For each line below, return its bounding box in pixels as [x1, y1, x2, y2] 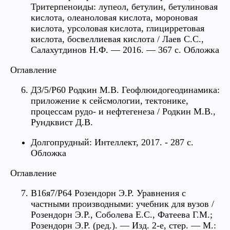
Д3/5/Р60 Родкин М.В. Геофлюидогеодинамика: [31, 84, 220, 95]
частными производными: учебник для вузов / [31, 198, 214, 209]
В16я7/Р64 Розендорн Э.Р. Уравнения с [31, 187, 186, 198]
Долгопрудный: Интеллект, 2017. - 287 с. [31, 137, 194, 147]
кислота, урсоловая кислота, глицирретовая [31, 23, 204, 33]
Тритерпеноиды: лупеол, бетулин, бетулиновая [31, 1, 218, 12]
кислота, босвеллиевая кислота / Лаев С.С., [31, 33, 204, 44]
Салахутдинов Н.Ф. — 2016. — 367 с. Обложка [31, 44, 219, 55]
